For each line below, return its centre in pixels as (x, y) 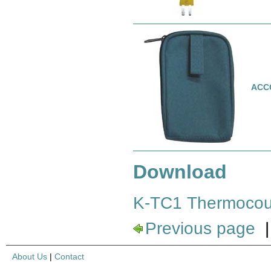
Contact (69, 256)
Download (180, 172)
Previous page (200, 228)
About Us (30, 256)
